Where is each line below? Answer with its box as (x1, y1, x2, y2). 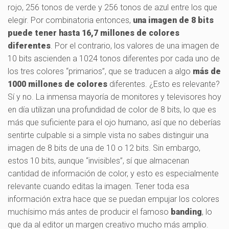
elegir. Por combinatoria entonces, (8, 15, 133, 25)
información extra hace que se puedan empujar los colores (8, 194, 219, 204)
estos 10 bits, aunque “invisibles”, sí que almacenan (8, 155, 189, 166)
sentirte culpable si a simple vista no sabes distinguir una (8, 130, 209, 140)
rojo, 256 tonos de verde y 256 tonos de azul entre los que (8, 2, 217, 12)
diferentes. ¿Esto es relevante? (107, 79, 220, 89)
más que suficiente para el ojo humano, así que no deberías (8, 117, 221, 127)
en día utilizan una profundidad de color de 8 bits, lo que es (8, 104, 216, 114)
